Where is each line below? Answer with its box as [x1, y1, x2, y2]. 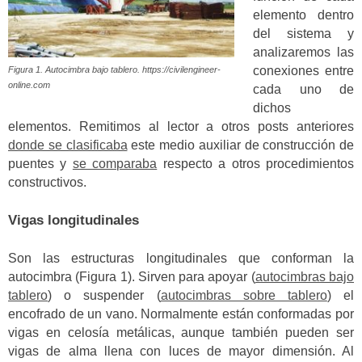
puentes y [8, 156, 73, 170]
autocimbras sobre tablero [160, 288, 327, 302]
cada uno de [253, 82, 354, 96]
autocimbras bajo [255, 269, 355, 284]
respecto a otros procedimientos [157, 156, 355, 170]
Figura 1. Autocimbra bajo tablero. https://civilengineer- [8, 65, 221, 75]
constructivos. [8, 175, 86, 189]
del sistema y [253, 26, 354, 40]
